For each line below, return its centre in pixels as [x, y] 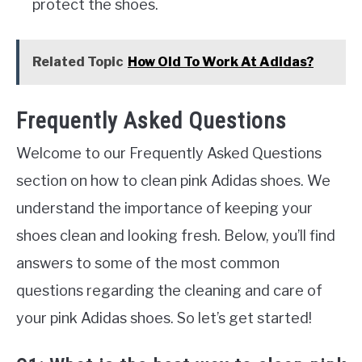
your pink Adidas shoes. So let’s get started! [164, 318]
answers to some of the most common [148, 263]
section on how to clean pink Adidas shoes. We [173, 180]
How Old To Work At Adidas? [221, 62]
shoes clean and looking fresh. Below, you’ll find [176, 235]
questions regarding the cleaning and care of [169, 290]
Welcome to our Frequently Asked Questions [169, 153]
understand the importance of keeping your [164, 208]
